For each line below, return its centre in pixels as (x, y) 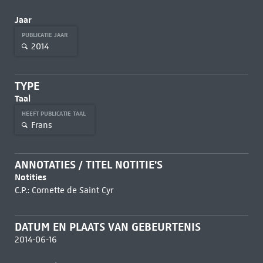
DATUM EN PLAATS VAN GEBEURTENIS (107, 227)
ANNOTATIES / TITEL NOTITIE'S (88, 165)
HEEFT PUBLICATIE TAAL (54, 114)
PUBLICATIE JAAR (45, 35)
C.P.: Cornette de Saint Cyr (64, 190)
